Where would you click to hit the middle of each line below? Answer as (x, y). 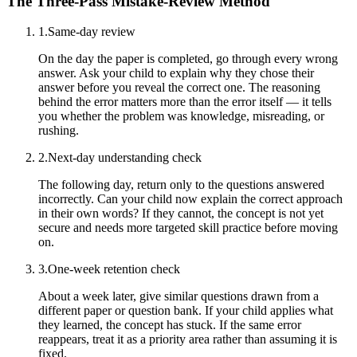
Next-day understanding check (125, 158)
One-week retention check (114, 269)
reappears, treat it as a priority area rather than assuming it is (188, 339)
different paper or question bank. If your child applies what (186, 311)
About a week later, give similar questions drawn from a (178, 296)
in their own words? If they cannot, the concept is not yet (181, 214)
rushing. (59, 131)
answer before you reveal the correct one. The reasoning (179, 88)
